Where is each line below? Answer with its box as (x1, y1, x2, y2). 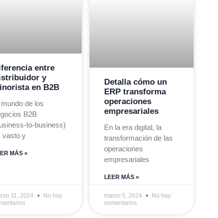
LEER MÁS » (104, 173, 140, 181)
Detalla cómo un (104, 77, 167, 87)
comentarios (104, 199, 137, 206)
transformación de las (104, 133, 173, 142)
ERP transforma (104, 87, 166, 96)
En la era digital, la (104, 123, 162, 131)
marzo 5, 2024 (104, 192, 144, 199)
